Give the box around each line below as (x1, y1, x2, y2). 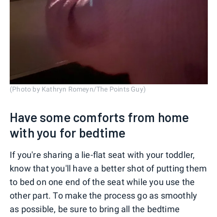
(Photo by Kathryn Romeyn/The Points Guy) (10, 85, 146, 93)
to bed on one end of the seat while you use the (10, 176, 195, 187)
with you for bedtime (10, 124, 125, 140)
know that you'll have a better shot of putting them (10, 163, 207, 173)
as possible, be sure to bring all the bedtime (10, 203, 180, 214)
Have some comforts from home (10, 109, 189, 124)
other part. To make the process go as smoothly (10, 190, 198, 201)
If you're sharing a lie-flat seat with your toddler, (10, 149, 195, 160)
